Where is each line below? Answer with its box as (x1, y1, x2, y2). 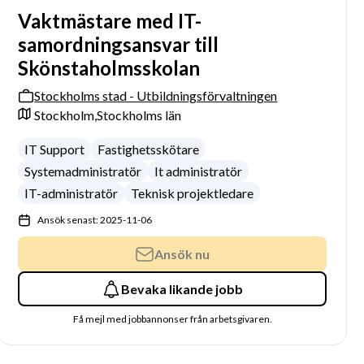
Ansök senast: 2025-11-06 (37, 214, 153, 226)
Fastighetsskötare (97, 141, 200, 157)
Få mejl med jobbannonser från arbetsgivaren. (72, 313, 272, 325)
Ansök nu (154, 245, 210, 262)
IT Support (24, 141, 85, 157)
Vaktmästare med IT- (18, 9, 202, 32)
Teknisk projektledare (131, 185, 254, 201)
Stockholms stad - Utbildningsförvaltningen (34, 88, 278, 103)
